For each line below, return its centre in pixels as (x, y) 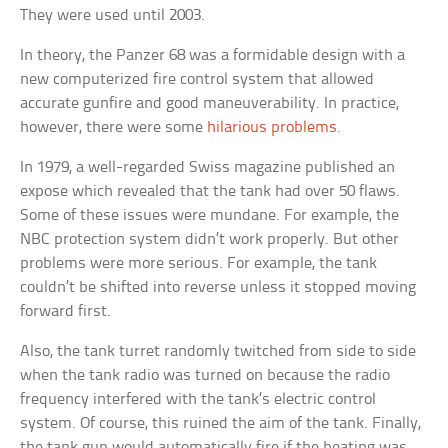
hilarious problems (272, 128)
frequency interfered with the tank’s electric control (198, 400)
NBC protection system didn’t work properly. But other (210, 240)
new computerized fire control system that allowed (197, 80)
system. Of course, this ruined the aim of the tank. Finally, (221, 424)
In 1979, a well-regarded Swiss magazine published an (208, 168)
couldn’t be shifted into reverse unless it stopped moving (218, 288)
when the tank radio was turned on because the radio (205, 376)
